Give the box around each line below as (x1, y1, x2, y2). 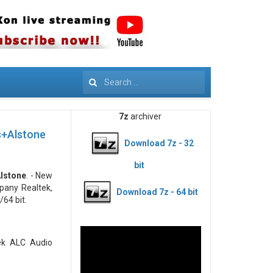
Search (82, 77, 111, 87)
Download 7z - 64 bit (116, 186, 198, 197)
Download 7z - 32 (124, 138, 194, 148)
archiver (128, 112, 163, 121)
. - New (26, 171, 53, 180)
